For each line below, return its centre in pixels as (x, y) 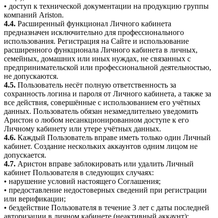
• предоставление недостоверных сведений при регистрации (105, 190)
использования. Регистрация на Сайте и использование (96, 41)
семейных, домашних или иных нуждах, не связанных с (97, 58)
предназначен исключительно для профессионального (94, 32)
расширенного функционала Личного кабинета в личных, (101, 50)
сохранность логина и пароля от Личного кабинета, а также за (108, 93)
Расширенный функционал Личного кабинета (93, 23)
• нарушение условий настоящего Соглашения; (82, 181)
